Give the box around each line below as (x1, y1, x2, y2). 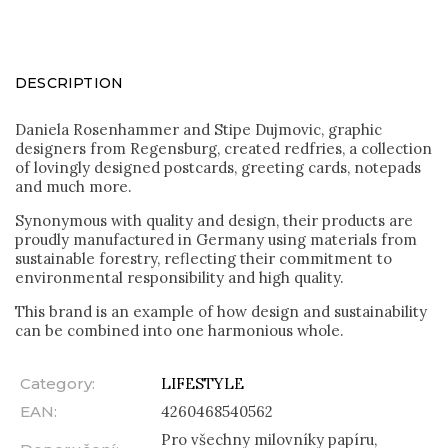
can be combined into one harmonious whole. (15, 320, 344, 340)
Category (20, 373, 92, 393)
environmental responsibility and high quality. (15, 267, 344, 287)
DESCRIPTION (15, 73, 124, 92)
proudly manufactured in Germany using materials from (15, 229, 417, 249)
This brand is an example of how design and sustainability (15, 301, 427, 321)
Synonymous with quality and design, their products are (15, 210, 413, 230)
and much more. (15, 176, 132, 196)
